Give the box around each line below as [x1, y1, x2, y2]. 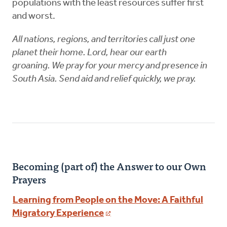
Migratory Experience [12, 209, 104, 219]
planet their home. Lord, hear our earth [12, 48, 167, 58]
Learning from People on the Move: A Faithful [13, 196, 203, 206]
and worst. [12, 12, 57, 22]
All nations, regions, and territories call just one [12, 35, 195, 45]
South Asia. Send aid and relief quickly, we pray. [12, 74, 198, 85]
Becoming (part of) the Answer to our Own [12, 158, 206, 175]
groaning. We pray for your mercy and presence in [12, 61, 207, 71]
